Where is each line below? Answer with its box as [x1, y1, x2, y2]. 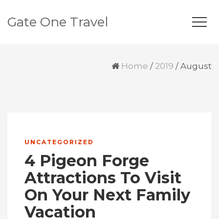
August [180, 61, 212, 71]
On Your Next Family [24, 185, 190, 204]
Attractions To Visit [24, 168, 181, 187]
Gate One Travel [7, 14, 108, 30]
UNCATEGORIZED [24, 138, 94, 146]
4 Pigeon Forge [24, 151, 149, 170]
